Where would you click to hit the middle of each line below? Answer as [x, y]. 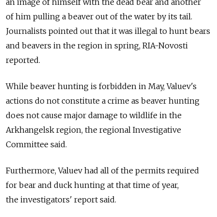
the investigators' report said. [61, 200]
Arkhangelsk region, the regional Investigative [93, 130]
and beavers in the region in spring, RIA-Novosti [97, 46]
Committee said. [36, 145]
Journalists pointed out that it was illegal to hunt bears [108, 31]
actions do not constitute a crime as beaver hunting [103, 101]
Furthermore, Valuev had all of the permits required [102, 171]
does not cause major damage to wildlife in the [94, 116]
